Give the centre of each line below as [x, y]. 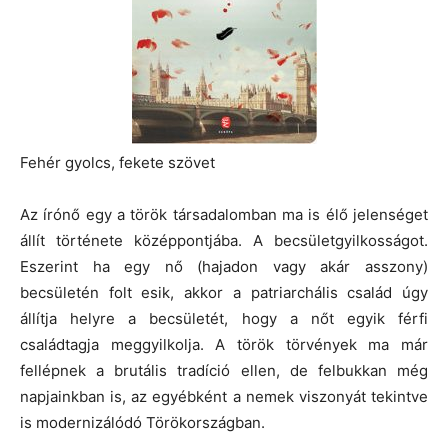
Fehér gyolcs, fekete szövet [117, 162]
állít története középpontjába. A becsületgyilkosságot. [224, 240]
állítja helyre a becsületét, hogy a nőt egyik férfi [224, 318]
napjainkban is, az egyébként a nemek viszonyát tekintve [224, 396]
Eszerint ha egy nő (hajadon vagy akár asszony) [224, 266]
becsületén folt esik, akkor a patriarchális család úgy [224, 292]
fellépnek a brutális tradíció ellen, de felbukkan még [224, 370]
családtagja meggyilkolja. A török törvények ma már [224, 344]
